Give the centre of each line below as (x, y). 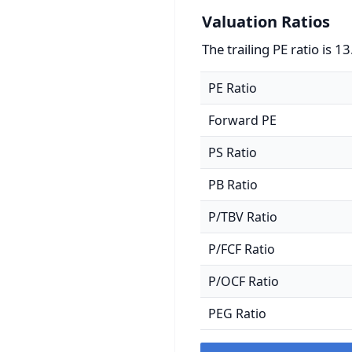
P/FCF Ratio (242, 249)
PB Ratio (233, 185)
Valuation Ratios (266, 22)
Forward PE (242, 120)
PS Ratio (233, 152)
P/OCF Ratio (244, 281)
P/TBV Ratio (243, 217)
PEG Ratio (237, 313)
